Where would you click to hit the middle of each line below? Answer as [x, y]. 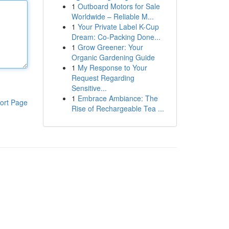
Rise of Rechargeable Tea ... [118, 108]
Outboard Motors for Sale [119, 6]
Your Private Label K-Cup [118, 27]
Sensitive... [89, 88]
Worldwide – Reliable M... [112, 16]
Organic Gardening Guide [113, 57]
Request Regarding [103, 78]
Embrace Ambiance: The [118, 98]
